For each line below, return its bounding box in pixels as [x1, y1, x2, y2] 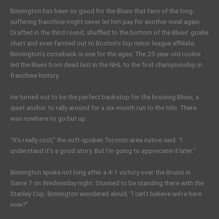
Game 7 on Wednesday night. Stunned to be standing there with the [10, 178, 204, 187]
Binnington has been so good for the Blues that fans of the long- [10, 7, 195, 15]
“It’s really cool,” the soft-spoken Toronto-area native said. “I [10, 135, 183, 144]
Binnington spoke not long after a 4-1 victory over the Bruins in [10, 168, 191, 176]
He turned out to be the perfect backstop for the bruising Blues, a [10, 92, 199, 101]
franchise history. [10, 71, 60, 80]
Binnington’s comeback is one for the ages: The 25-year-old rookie [10, 50, 201, 58]
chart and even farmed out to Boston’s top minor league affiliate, [10, 39, 196, 47]
